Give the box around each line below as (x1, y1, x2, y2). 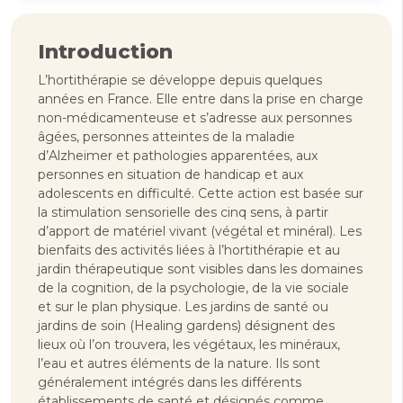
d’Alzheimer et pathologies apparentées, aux (38, 148, 318, 164)
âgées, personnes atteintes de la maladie (38, 129, 295, 145)
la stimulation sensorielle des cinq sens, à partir (38, 204, 328, 220)
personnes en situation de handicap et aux (38, 166, 303, 183)
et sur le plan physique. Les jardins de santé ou (38, 299, 328, 315)
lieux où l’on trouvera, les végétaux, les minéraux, (38, 336, 340, 353)
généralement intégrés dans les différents (38, 374, 301, 390)
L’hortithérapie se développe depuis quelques (38, 72, 322, 88)
